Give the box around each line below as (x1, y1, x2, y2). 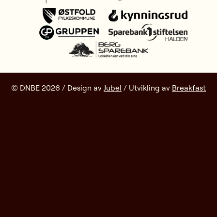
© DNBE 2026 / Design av (11, 83, 104, 93)
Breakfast (172, 83, 206, 93)
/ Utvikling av (122, 83, 172, 93)
